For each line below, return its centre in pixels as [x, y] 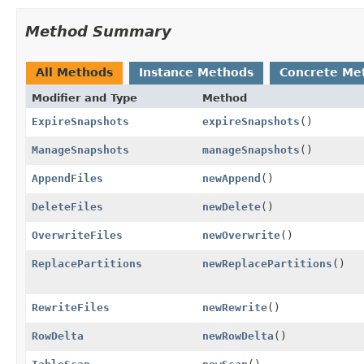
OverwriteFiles [77, 235]
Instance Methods [196, 72]
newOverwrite [241, 235]
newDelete [232, 206]
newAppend [232, 178]
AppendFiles [67, 178]
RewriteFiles [71, 307]
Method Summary [98, 31]
